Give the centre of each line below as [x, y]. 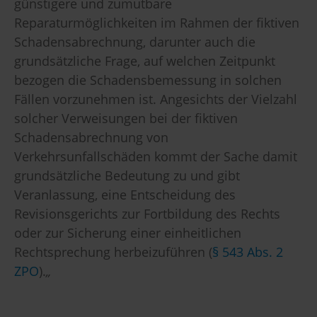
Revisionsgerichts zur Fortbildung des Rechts [147, 214]
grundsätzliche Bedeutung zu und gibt [127, 176]
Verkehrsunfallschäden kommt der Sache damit [156, 157]
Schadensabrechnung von [91, 138]
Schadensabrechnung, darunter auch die [135, 42]
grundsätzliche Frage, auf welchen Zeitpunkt [145, 61]
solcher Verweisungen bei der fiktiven [126, 119]
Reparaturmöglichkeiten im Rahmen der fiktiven [157, 23]
